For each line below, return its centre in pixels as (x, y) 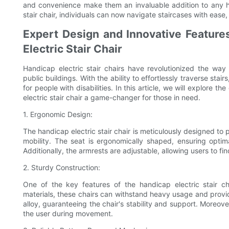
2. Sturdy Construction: (62, 167)
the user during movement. (68, 213)
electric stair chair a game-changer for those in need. (112, 97)
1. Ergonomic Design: (58, 114)
